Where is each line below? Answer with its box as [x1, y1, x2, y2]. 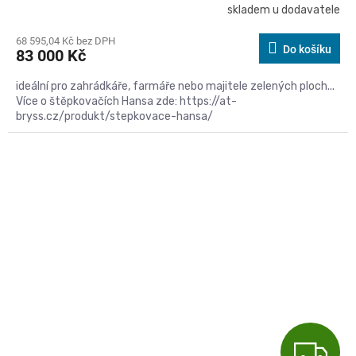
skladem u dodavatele [227, 3, 340, 17]
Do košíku [283, 42, 331, 56]
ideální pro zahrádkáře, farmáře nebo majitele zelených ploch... [16, 79, 335, 93]
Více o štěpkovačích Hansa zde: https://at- [16, 94, 237, 108]
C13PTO [303, 141, 336, 153]
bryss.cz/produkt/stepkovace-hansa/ [16, 109, 215, 123]
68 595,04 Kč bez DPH [16, 34, 115, 47]
